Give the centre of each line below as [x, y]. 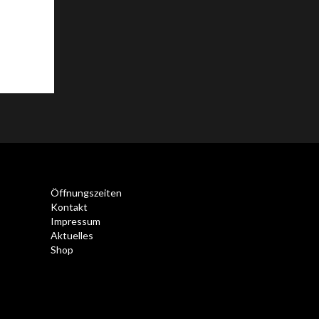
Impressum [75, 221]
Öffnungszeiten [86, 192]
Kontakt [69, 206]
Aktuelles [72, 235]
